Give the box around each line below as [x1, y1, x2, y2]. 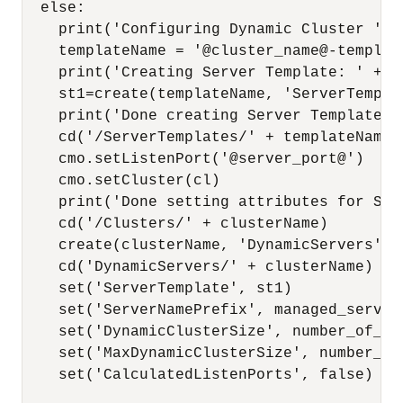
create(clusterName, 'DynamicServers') [22, 237, 391, 254]
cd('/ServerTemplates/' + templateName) [22, 130, 400, 146]
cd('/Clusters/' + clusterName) [22, 216, 328, 232]
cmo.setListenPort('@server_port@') [22, 151, 364, 167]
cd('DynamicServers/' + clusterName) [22, 259, 373, 275]
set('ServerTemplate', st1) [22, 281, 292, 297]
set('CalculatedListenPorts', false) [22, 367, 373, 383]
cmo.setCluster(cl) [22, 173, 220, 189]
